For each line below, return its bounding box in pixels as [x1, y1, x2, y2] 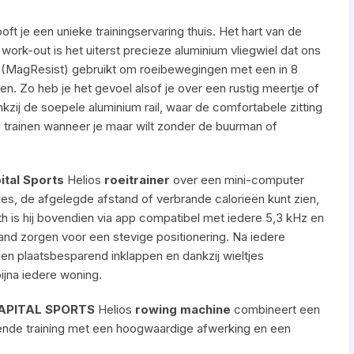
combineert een [231, 302, 320, 317]
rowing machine [135, 302, 231, 317]
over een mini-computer [170, 172, 304, 187]
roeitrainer [104, 172, 170, 187]
